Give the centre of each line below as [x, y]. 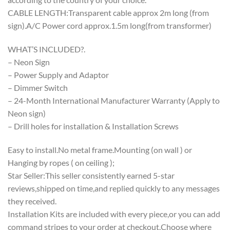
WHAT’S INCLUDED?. [46, 49]
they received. [32, 201]
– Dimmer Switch [38, 87]
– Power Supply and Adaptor [58, 74]
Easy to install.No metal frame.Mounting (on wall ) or [100, 149]
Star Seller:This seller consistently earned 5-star [91, 175]
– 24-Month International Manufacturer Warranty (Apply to [114, 100]
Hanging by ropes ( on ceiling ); [61, 162]
